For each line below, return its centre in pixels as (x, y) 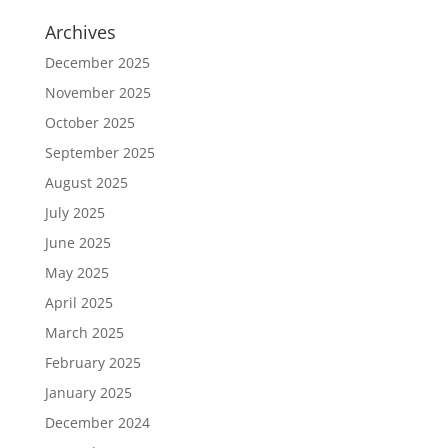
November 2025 (97, 92)
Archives (80, 32)
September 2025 (99, 152)
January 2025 (88, 392)
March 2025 (84, 332)
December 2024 (97, 422)
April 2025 (78, 302)
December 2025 (97, 62)
